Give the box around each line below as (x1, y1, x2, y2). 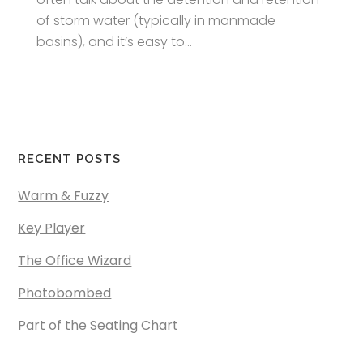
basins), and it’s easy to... (36, 32, 193, 51)
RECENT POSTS (18, 152, 122, 166)
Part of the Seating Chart (18, 316, 179, 335)
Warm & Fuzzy (18, 186, 109, 205)
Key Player (18, 219, 86, 237)
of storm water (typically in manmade (36, 11, 276, 30)
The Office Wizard (18, 251, 132, 270)
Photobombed (18, 284, 112, 302)
